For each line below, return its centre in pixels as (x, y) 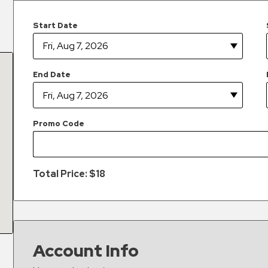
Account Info (86, 251)
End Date (52, 74)
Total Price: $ (65, 174)
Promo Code (59, 124)
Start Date (56, 25)
